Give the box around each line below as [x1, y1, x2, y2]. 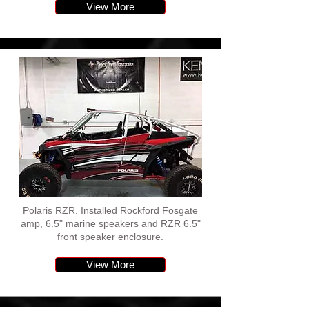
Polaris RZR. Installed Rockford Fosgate [23, 205, 198, 216]
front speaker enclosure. [57, 231, 163, 242]
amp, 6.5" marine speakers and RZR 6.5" [20, 218, 201, 229]
